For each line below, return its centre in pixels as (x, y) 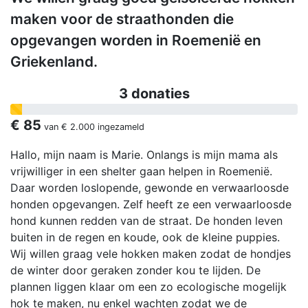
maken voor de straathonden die (122, 19)
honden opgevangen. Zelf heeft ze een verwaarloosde (151, 205)
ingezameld (120, 127)
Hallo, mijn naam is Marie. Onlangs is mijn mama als (144, 155)
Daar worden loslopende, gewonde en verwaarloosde (150, 188)
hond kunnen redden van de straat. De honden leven (146, 221)
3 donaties (154, 94)
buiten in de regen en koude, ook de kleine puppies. (145, 238)
